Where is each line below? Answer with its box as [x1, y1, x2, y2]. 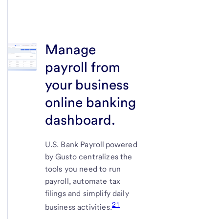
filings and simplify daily [44, 188, 129, 198]
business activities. [44, 202, 112, 212]
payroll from [44, 58, 120, 75]
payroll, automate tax [44, 176, 121, 186]
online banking [44, 93, 136, 110]
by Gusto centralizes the [44, 152, 132, 161]
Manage [44, 41, 96, 58]
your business [44, 76, 129, 93]
